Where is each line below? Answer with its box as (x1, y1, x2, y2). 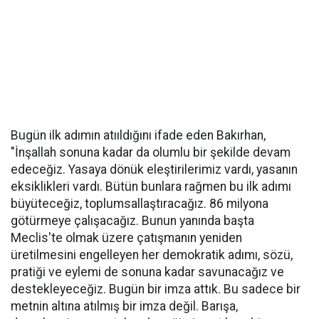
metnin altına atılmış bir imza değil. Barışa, (11, 299, 238, 313)
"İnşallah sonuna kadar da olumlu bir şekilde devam (11, 145, 291, 159)
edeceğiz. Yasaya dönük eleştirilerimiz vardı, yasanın (11, 162, 298, 177)
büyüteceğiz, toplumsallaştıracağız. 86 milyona (11, 197, 268, 211)
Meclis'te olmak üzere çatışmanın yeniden (11, 231, 242, 245)
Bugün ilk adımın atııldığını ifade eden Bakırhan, (11, 128, 266, 142)
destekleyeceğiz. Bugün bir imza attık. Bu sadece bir (11, 282, 300, 296)
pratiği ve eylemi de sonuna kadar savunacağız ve (11, 265, 284, 279)
